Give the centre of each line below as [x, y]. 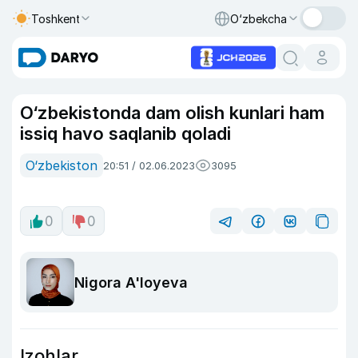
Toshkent [56, 18]
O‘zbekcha [259, 18]
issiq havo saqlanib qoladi [125, 133]
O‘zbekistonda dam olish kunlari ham [172, 113]
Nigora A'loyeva [131, 282]
